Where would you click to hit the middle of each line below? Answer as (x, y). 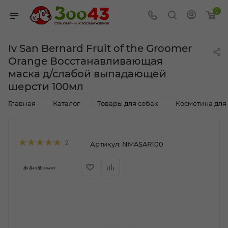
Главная (22, 104)
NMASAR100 (143, 144)
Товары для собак (128, 104)
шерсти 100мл (46, 87)
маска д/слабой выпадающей (87, 74)
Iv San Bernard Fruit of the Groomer (100, 49)
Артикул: (105, 144)
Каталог (66, 104)
